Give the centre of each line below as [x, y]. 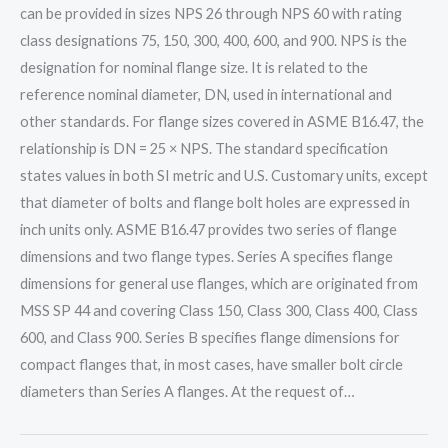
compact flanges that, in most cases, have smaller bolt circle [211, 364]
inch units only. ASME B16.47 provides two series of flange [208, 229]
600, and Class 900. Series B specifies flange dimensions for [210, 337]
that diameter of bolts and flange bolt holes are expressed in [215, 202]
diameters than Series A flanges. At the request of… [187, 391]
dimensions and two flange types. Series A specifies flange [206, 256]
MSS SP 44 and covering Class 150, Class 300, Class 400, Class [219, 310]
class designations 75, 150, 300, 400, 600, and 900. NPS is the [213, 40]
